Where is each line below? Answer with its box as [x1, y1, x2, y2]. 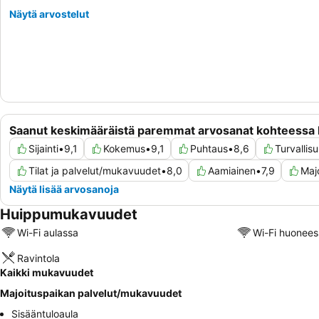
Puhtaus [190, 142, 228, 155]
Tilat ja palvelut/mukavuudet [28, 164, 161, 177]
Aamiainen [208, 164, 256, 177]
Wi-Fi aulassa [17, 226, 78, 239]
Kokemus [103, 142, 145, 155]
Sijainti [28, 142, 58, 155]
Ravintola [17, 251, 60, 264]
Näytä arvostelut [9, 8, 89, 20]
